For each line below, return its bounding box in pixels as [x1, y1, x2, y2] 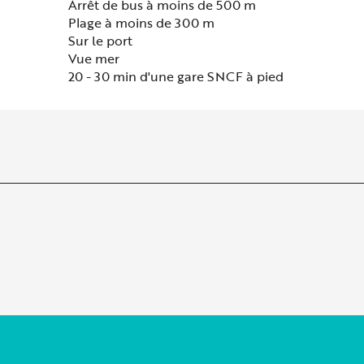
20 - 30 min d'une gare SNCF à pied [68, 66, 284, 86]
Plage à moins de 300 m [68, 12, 214, 32]
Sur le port [68, 30, 132, 50]
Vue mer [68, 48, 119, 68]
